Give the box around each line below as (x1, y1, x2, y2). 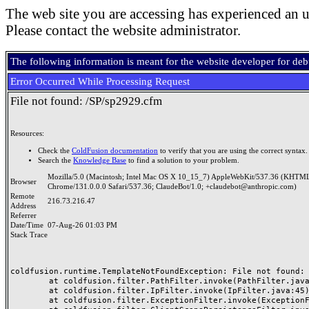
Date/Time (10, 221, 48, 229)
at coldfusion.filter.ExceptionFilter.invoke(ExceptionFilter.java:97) (10, 295, 49, 305)
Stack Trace (10, 231, 48, 239)
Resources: (10, 130, 44, 137)
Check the (38, 146, 72, 154)
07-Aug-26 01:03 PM (48, 221, 117, 229)
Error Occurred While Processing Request (10, 76, 190, 87)
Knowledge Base (73, 156, 126, 164)
